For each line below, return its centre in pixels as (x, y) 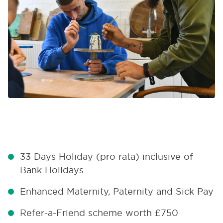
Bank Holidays (52, 170)
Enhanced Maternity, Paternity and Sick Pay (117, 191)
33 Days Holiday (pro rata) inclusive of (107, 157)
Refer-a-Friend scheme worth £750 (99, 213)
